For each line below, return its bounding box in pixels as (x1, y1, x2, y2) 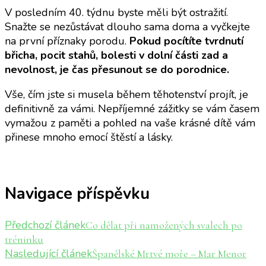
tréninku (5, 232, 43, 246)
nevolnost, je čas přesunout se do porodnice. (5, 62, 229, 77)
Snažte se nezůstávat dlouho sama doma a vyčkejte (5, 20, 250, 34)
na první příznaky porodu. (5, 34, 129, 49)
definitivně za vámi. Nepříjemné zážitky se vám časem (5, 102, 259, 116)
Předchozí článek (5, 217, 85, 232)
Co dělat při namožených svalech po (85, 218, 242, 232)
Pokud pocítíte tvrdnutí (129, 34, 243, 49)
